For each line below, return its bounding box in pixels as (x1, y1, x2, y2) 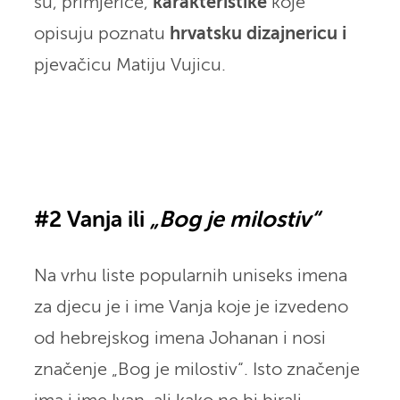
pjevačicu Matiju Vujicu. (33, 56, 226, 74)
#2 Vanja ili (33, 209, 150, 232)
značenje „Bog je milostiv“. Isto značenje (33, 361, 360, 379)
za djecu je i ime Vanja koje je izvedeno (33, 298, 348, 316)
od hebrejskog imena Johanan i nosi (33, 329, 326, 347)
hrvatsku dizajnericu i (169, 25, 346, 43)
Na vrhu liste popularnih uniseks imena (33, 267, 347, 285)
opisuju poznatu (33, 25, 170, 43)
